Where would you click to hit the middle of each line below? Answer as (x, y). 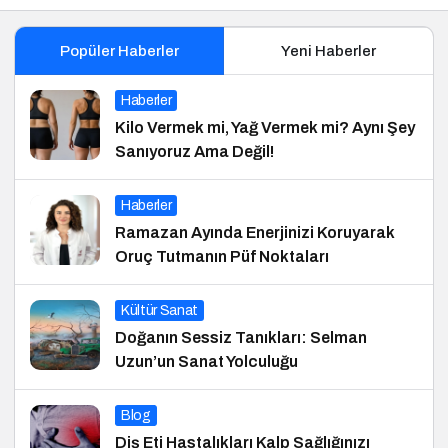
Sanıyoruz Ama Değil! (194, 151)
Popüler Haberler (119, 50)
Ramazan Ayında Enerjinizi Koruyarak (255, 232)
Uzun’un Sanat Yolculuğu (206, 361)
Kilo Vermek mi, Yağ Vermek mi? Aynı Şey (265, 127)
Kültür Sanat (159, 310)
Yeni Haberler (328, 50)
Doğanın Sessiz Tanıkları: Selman (241, 337)
